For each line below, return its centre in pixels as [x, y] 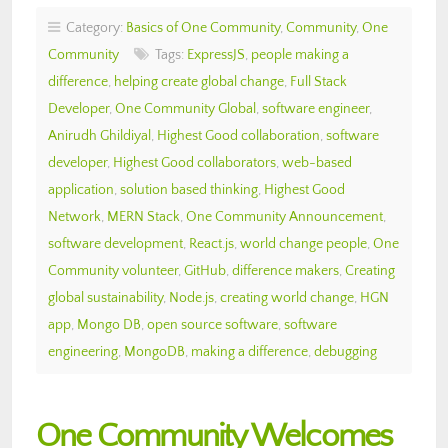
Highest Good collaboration [238, 135]
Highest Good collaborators [194, 162]
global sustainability [105, 297]
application [81, 189]
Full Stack [318, 81]
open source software [212, 324]
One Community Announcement [284, 216]
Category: [93, 27]
